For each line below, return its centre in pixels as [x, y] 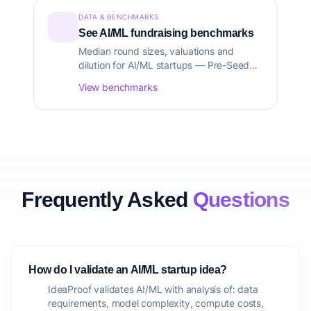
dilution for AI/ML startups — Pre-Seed [164, 65]
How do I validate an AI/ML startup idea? [128, 270]
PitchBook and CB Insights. [138, 93]
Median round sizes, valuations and [157, 51]
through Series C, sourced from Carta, [162, 79]
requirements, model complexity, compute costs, [156, 303]
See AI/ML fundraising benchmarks [166, 33]
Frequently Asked [107, 200]
